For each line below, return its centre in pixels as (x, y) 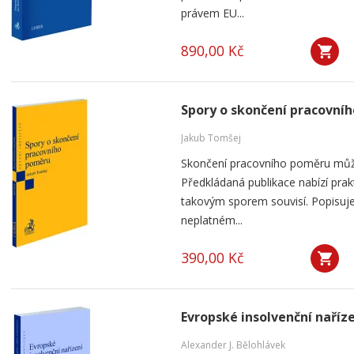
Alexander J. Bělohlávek (233, 345)
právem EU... (213, 13)
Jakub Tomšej (211, 138)
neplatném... (212, 220)
